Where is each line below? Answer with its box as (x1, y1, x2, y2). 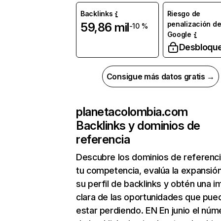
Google (167, 30, 191, 39)
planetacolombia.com (76, 105, 188, 119)
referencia (76, 132, 130, 147)
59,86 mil (80, 20, 129, 35)
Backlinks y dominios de (76, 118, 200, 133)
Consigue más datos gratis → (106, 72, 215, 82)
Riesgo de (167, 9, 200, 18)
